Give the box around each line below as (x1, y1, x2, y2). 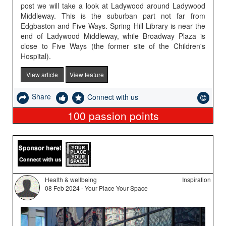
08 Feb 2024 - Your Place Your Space (45, 184, 148, 193)
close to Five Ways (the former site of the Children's (21, 40, 205, 51)
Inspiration (182, 175, 211, 184)
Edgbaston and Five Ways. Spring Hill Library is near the (21, 20, 205, 31)
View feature (70, 70, 104, 79)
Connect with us (87, 91, 139, 102)
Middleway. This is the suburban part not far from (21, 10, 205, 21)
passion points (85, 107, 159, 123)
